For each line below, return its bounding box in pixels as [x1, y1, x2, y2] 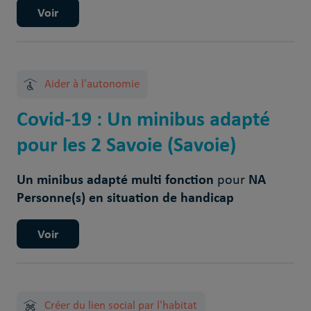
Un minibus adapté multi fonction [16, 169, 217, 190]
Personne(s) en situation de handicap [16, 187, 234, 208]
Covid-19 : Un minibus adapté [16, 104, 270, 133]
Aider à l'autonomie [44, 78, 140, 91]
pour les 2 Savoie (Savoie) [16, 130, 236, 159]
